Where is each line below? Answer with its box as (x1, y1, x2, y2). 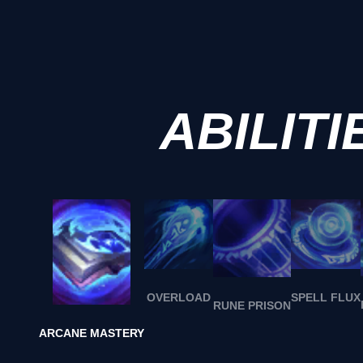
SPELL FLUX (291, 291, 361, 305)
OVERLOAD (147, 290, 211, 304)
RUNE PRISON (213, 299, 292, 313)
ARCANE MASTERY (39, 327, 144, 340)
